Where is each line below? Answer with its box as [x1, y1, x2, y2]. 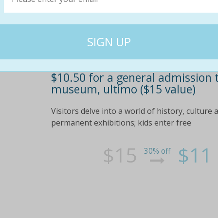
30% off [144, 145, 171, 156]
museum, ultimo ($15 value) [51, 81, 196, 97]
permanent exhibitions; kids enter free [51, 117, 191, 128]
